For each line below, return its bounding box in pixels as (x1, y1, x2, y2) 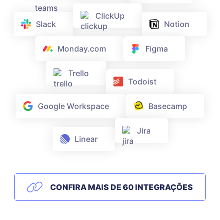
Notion (164, 19, 190, 29)
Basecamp (148, 101, 187, 111)
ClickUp (95, 11, 125, 21)
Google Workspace (38, 101, 109, 111)
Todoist (128, 77, 157, 87)
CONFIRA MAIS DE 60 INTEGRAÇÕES (50, 182, 193, 192)
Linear (74, 134, 98, 144)
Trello (68, 68, 89, 79)
